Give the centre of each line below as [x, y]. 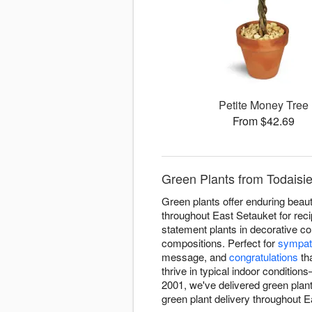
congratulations [264, 257]
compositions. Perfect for [220, 243]
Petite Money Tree [264, 105]
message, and [195, 257]
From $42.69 [264, 121]
